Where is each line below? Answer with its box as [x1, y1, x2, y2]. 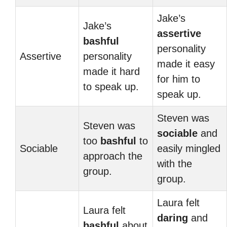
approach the [83, 150, 142, 162]
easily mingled [157, 143, 220, 154]
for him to [157, 73, 200, 85]
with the [157, 158, 192, 169]
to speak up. [83, 81, 139, 92]
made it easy [157, 58, 215, 69]
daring [157, 212, 188, 223]
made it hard [83, 66, 140, 77]
